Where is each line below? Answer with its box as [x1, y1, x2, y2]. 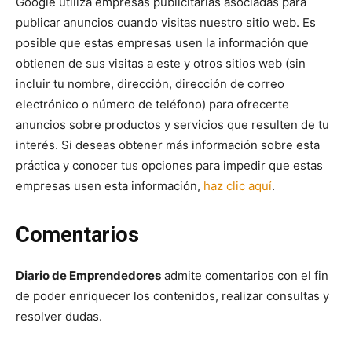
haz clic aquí [203, 178, 272, 193]
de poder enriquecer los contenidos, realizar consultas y [16, 288, 329, 303]
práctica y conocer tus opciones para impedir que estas [16, 157, 323, 173]
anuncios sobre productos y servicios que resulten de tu [16, 116, 329, 132]
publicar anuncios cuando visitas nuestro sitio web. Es [16, 14, 316, 30]
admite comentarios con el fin [161, 267, 328, 283]
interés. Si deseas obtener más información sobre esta [16, 137, 320, 152]
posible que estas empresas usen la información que [16, 35, 309, 50]
